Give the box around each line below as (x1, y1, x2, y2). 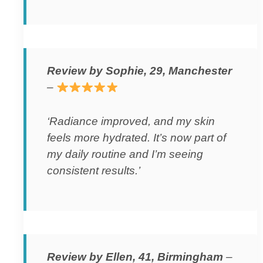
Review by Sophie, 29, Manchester (47, 65, 232, 77)
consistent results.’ (47, 164, 140, 177)
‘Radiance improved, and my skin (47, 114, 215, 127)
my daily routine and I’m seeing (47, 147, 203, 160)
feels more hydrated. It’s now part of (47, 131, 226, 144)
